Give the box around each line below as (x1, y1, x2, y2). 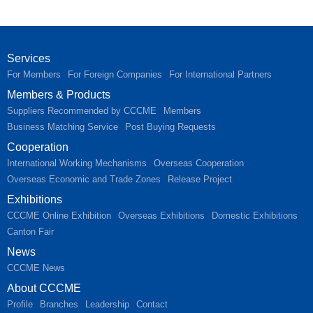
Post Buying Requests (125, 122, 216, 132)
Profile (7, 299, 33, 310)
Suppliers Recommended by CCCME (7, 105, 156, 116)
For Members (7, 69, 61, 80)
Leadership (85, 299, 129, 310)
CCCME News (7, 263, 65, 273)
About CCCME (7, 282, 81, 294)
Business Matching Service (7, 122, 118, 132)
